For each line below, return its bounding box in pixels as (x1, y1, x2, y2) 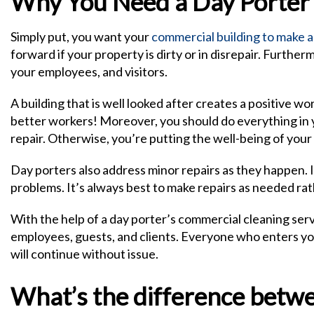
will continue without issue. (11, 246, 158, 261)
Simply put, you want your (11, 29, 151, 44)
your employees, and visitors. (11, 64, 168, 79)
